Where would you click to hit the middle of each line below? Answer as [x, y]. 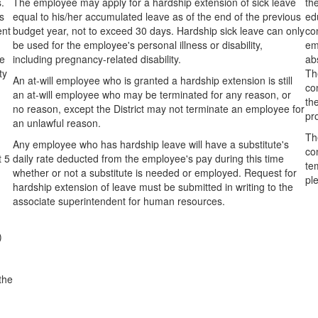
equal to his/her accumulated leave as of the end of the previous [157, 16]
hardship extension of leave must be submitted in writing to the [153, 187]
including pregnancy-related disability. [97, 59]
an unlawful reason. [57, 123]
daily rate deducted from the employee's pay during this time [149, 158]
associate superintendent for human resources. [119, 201]
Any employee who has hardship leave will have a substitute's [151, 144]
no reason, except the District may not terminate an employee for [159, 109]
